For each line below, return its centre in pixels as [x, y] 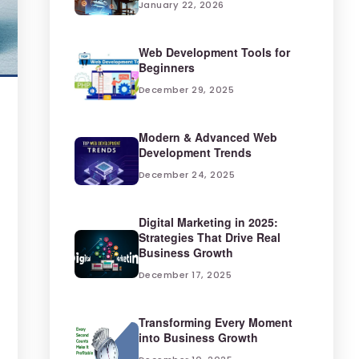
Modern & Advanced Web [208, 137]
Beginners [166, 67]
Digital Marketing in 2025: [208, 222]
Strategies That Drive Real [209, 237]
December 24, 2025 [187, 175]
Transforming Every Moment [215, 322]
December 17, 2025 [185, 275]
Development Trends [195, 152]
